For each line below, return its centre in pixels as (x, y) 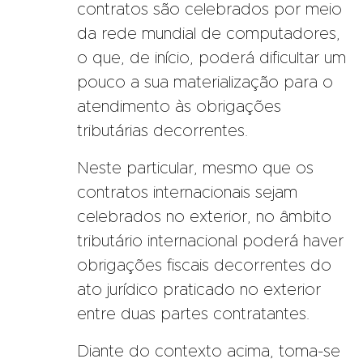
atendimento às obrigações (179, 107)
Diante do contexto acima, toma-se (209, 351)
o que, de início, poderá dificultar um (211, 58)
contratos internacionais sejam (187, 192)
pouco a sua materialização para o (205, 82)
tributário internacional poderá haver (210, 241)
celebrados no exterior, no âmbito (204, 217)
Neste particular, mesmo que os (195, 168)
